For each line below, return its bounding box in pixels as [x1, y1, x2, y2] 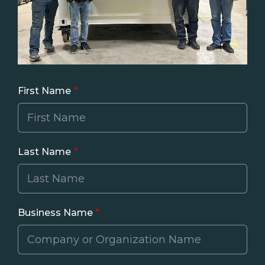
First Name [18, 85, 71, 96]
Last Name [18, 146, 71, 157]
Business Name [18, 206, 93, 218]
